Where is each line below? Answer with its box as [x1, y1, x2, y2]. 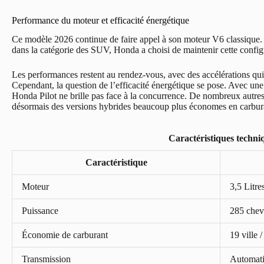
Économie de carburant [22, 229, 108, 240]
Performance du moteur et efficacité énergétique [12, 15, 189, 25]
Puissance [22, 205, 58, 216]
